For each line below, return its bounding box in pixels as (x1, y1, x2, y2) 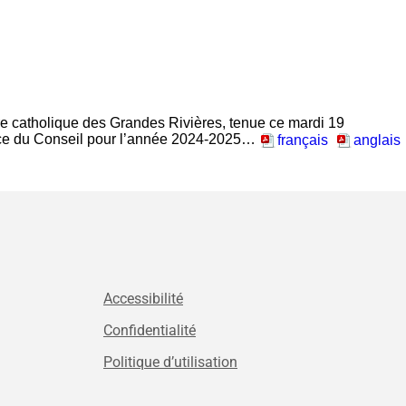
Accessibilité (103, 290, 183, 308)
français (277, 131, 328, 148)
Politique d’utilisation (103, 353, 237, 372)
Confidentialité (103, 322, 196, 340)
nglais (362, 131, 401, 148)
